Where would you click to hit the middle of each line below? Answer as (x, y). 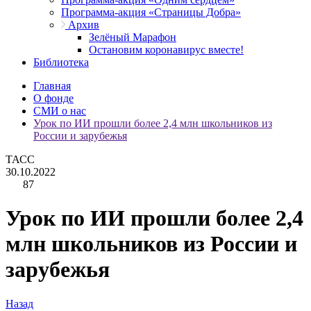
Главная (52, 86)
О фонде (53, 98)
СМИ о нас (60, 111)
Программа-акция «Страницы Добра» (151, 12)
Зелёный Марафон (133, 37)
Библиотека (61, 62)
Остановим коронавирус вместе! (166, 50)
